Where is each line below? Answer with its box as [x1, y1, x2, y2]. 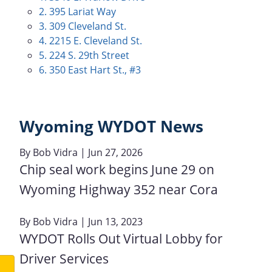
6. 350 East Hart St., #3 [39, 63, 141, 76]
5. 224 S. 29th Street [39, 49, 129, 62]
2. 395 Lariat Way [39, 5, 116, 18]
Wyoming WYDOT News [19, 116, 203, 137]
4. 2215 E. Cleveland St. [39, 34, 142, 47]
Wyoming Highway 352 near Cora [19, 180, 218, 198]
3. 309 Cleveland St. [39, 19, 126, 33]
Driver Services [19, 250, 109, 267]
